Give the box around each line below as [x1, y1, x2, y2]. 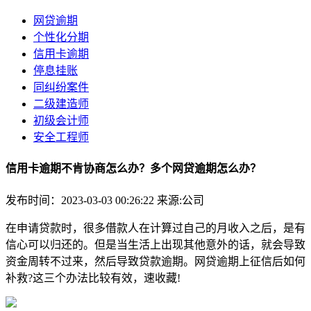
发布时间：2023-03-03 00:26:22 [6, 194, 157, 206]
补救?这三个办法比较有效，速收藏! [6, 271, 180, 284]
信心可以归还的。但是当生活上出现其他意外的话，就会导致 [6, 238, 305, 251]
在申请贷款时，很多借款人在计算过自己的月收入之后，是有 [6, 221, 305, 234]
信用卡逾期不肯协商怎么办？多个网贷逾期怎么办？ [6, 162, 261, 175]
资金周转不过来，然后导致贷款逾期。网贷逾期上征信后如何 [6, 255, 305, 267]
